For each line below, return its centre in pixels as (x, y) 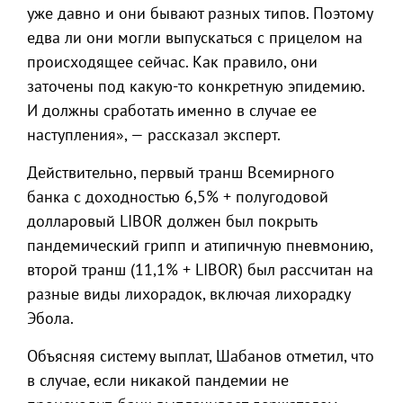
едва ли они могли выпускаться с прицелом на (195, 37)
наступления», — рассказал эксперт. (154, 134)
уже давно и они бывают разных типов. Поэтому (200, 13)
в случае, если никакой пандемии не (158, 380)
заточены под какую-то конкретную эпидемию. (196, 86)
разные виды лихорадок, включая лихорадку (188, 294)
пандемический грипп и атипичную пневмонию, (200, 245)
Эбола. (50, 318)
